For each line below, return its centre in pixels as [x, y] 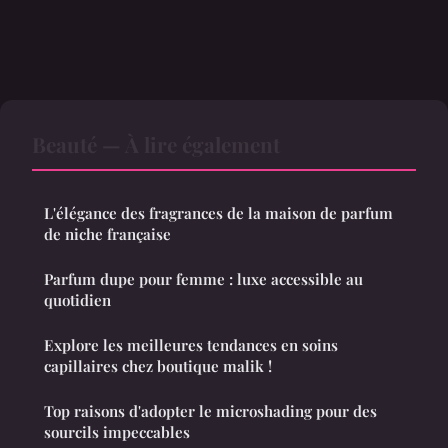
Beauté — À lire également [156, 143]
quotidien [77, 299]
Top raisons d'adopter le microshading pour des [210, 410]
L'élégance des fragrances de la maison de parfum [218, 212]
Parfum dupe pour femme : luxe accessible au [203, 278]
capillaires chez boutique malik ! [158, 365]
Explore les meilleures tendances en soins [191, 344]
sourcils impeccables [117, 431]
